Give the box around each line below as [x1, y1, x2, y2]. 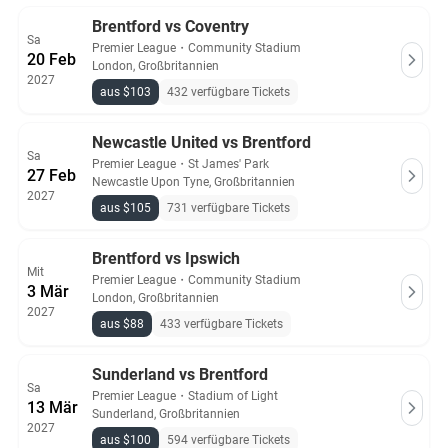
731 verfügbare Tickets [167, 201, 290, 215]
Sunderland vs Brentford [92, 365, 268, 384]
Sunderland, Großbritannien [92, 407, 240, 421]
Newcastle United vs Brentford [92, 133, 311, 152]
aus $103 [100, 85, 151, 99]
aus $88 [100, 317, 144, 331]
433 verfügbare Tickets [160, 317, 283, 331]
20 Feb [27, 50, 76, 69]
